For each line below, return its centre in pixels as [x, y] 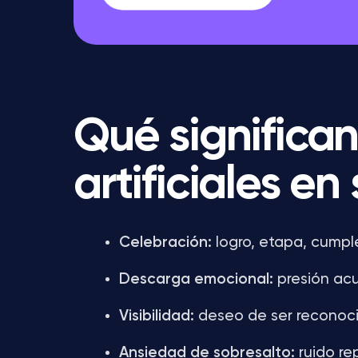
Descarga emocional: [196, 279]
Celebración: [165, 243]
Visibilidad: [157, 316]
